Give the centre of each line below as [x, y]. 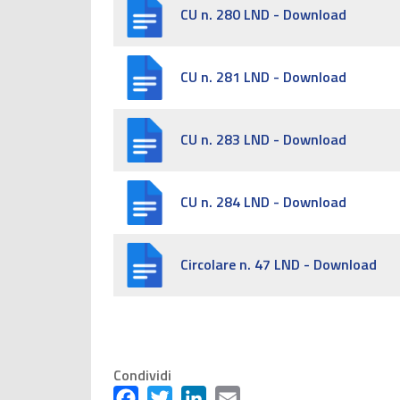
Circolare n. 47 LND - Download [279, 264]
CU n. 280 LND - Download [263, 14]
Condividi [142, 375]
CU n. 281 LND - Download [263, 77]
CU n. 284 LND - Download [263, 202]
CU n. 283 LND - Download [263, 139]
